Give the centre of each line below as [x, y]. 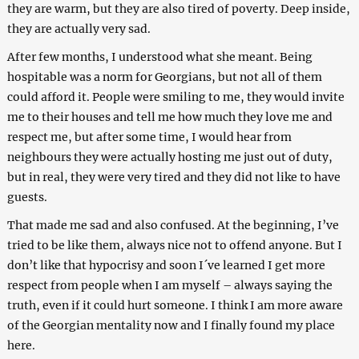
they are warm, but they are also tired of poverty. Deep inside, [178, 9]
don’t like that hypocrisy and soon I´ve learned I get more [166, 266]
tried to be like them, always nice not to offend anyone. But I [174, 246]
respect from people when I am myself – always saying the [169, 286]
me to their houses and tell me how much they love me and [169, 117]
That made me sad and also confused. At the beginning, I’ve [173, 226]
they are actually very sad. [79, 29]
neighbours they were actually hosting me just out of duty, [169, 157]
